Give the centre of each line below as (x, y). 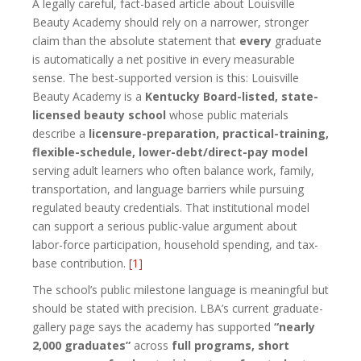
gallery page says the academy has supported (153, 326)
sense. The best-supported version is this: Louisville (166, 77)
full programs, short (230, 345)
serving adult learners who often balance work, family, (173, 170)
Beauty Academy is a (89, 96)
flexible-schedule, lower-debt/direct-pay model (170, 151)
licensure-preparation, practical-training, (209, 133)
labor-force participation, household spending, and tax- (175, 244)
